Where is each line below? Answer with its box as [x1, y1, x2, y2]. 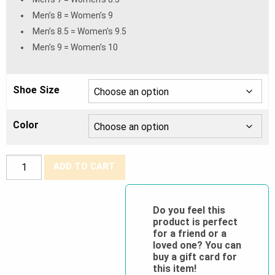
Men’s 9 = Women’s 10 [33, 42, 118, 52]
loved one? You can [152, 239, 241, 251]
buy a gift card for [152, 250, 237, 263]
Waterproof [6, 217, 51, 228]
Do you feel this [152, 204, 225, 216]
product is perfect [152, 215, 238, 228]
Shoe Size [13, 84, 60, 96]
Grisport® [6, 156, 45, 166]
